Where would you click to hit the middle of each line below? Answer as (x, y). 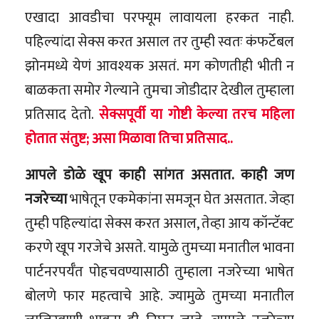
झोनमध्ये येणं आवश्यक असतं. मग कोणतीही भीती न (159, 66)
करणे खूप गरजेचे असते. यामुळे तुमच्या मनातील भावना (159, 247)
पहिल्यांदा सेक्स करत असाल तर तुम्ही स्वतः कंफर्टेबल (159, 42)
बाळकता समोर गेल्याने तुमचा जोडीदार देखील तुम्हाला (159, 90)
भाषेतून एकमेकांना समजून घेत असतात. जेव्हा (181, 199)
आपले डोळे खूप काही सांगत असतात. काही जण (159, 175)
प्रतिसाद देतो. (60, 114)
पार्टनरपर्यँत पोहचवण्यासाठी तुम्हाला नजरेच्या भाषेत (159, 272)
